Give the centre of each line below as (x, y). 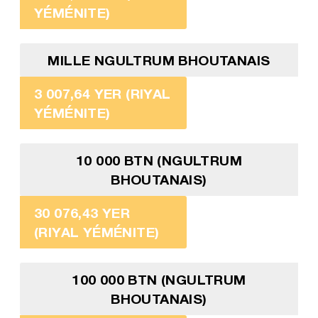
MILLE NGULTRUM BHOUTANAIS (159, 60)
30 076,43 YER (82, 212)
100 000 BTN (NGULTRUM (159, 279)
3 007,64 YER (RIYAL (102, 93)
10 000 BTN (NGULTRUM (159, 160)
